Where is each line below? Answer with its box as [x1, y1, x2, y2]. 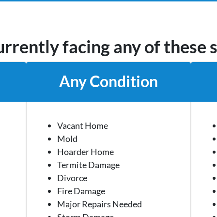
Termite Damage [57, 159, 120, 170]
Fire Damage [57, 185, 105, 196]
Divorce [57, 172, 87, 183]
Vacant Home [57, 120, 108, 131]
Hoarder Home [57, 146, 114, 157]
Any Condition [59, 72, 158, 91]
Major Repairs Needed [57, 198, 142, 209]
